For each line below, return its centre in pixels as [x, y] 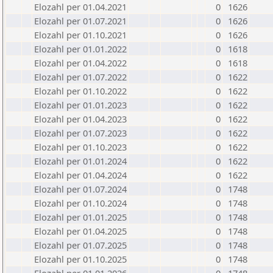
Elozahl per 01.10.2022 [80, 91]
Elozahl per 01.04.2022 [80, 63]
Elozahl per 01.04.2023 [80, 119]
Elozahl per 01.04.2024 [80, 175]
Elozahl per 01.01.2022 [80, 49]
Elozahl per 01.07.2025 [80, 245]
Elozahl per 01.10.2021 [80, 35]
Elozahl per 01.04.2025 [80, 231]
